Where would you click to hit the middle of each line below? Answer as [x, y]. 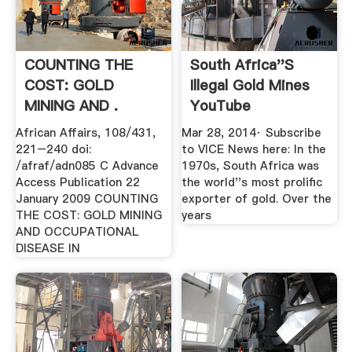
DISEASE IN [48, 249]
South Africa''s [242, 64]
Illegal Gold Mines [250, 85]
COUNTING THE [78, 64]
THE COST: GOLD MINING [88, 216]
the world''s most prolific [252, 183]
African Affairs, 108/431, [85, 133]
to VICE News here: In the [254, 150]
